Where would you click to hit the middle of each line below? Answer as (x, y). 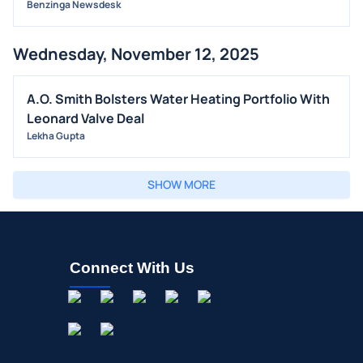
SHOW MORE (181, 184)
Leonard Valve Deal (85, 118)
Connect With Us (132, 267)
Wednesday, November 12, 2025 (136, 53)
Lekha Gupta (56, 135)
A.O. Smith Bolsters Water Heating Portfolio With (178, 98)
